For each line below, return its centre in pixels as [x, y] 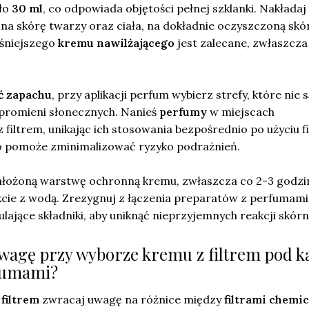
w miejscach [241, 112]
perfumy [183, 112]
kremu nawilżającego [116, 43]
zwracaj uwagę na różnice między [132, 300]
